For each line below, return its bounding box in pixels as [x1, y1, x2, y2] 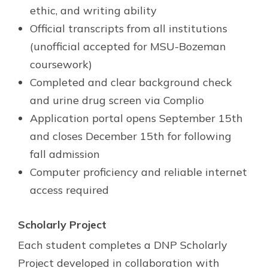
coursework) [30, 57, 92, 71]
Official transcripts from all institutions [30, 21, 227, 35]
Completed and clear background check [30, 75, 232, 89]
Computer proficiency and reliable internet [30, 165, 247, 179]
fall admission [30, 147, 100, 161]
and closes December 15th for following [30, 129, 232, 143]
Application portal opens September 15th [30, 111, 243, 125]
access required [30, 182, 109, 197]
